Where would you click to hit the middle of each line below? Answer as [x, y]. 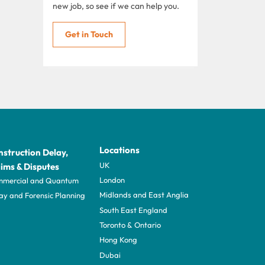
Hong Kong [118, 240]
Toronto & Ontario [130, 225]
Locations [119, 150]
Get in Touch [89, 34]
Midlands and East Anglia [144, 195]
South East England [133, 210]
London [112, 180]
